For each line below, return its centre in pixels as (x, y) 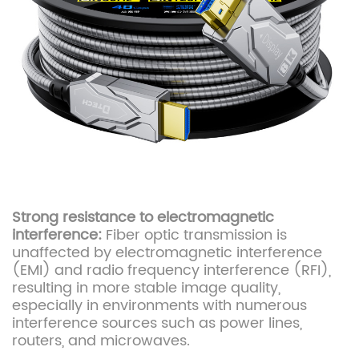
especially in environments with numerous (159, 306)
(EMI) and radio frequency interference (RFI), (171, 271)
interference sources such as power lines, (157, 324)
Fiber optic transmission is (196, 236)
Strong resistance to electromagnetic (143, 218)
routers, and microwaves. (101, 341)
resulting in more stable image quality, (146, 288)
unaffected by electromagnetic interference (167, 253)
